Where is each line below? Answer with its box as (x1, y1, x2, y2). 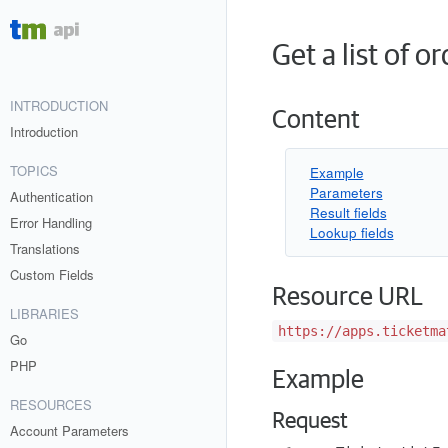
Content (271, 106, 360, 134)
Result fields (309, 202, 387, 222)
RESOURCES (10, 395, 92, 414)
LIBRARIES (10, 304, 79, 323)
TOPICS (10, 161, 58, 180)
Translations (10, 239, 80, 258)
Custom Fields (10, 265, 94, 284)
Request (271, 410, 348, 434)
